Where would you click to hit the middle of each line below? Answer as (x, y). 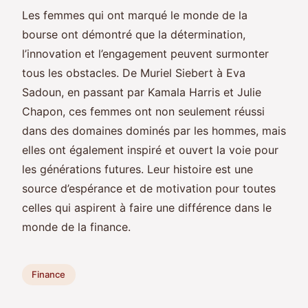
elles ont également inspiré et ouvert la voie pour (150, 150)
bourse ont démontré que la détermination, (134, 34)
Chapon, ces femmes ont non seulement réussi (143, 111)
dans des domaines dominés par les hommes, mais (154, 130)
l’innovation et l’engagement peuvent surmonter (145, 53)
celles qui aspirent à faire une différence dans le (147, 207)
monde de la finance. (76, 227)
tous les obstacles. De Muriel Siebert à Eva (134, 73)
